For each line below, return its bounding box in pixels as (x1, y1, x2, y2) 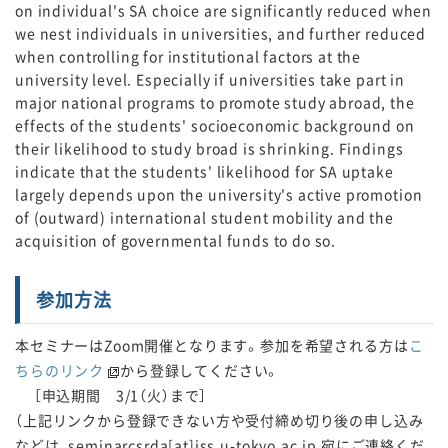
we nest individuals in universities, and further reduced (15, 23, 427, 43)
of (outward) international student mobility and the (15, 207, 394, 227)
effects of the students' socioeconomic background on (15, 115, 415, 135)
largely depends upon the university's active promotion (15, 184, 423, 204)
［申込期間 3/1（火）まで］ (15, 385, 223, 405)
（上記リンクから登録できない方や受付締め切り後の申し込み (15, 410, 424, 430)
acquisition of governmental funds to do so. (15, 230, 337, 250)
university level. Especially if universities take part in (15, 69, 405, 89)
